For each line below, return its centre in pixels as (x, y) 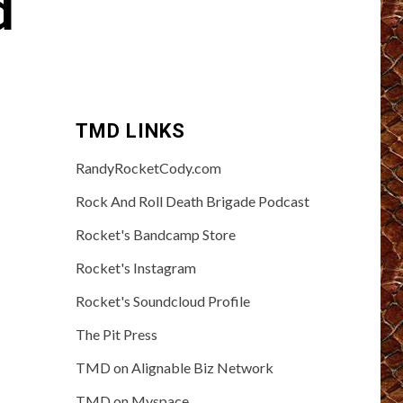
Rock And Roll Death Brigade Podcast (192, 201)
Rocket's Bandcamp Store (155, 234)
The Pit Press (116, 334)
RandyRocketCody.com (148, 167)
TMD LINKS (130, 130)
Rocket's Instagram (135, 267)
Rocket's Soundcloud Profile (162, 300)
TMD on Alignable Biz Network (174, 367)
